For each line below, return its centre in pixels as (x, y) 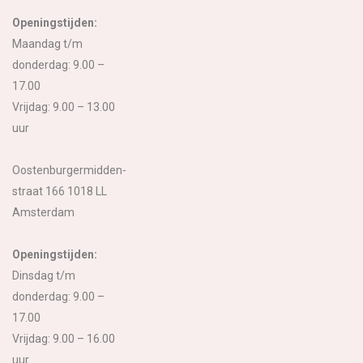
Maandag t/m (47, 43)
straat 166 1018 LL (60, 191)
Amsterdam (45, 212)
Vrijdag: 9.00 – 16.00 (64, 338)
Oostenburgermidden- (69, 170)
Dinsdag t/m (44, 275)
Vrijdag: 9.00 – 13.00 (64, 107)
